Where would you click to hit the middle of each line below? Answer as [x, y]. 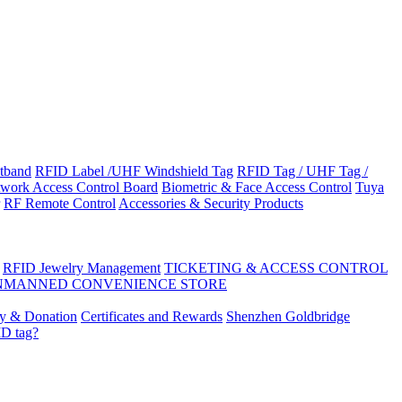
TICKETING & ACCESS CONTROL [276, 268]
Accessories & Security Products [211, 203]
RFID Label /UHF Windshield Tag [134, 171]
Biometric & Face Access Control [257, 187]
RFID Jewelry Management [82, 268]
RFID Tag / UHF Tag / [302, 171]
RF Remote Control [60, 203]
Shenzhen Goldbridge [288, 316]
